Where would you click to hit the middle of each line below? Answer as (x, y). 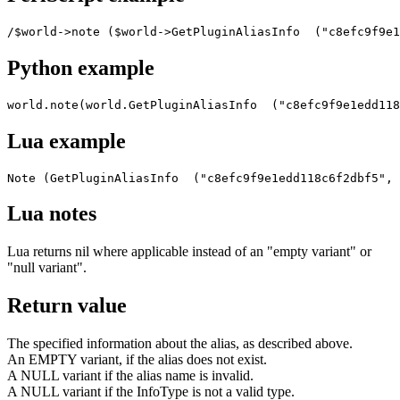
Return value (67, 306)
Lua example (67, 141)
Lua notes (52, 214)
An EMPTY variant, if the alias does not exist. (137, 360)
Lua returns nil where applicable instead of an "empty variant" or (189, 252)
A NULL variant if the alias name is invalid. (130, 376)
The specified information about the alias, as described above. (180, 344)
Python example (81, 67)
